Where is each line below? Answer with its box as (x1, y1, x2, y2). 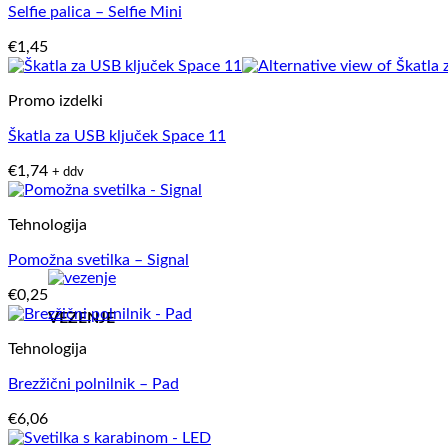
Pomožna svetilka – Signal (8, 251, 189, 268)
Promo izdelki (8, 92, 103, 109)
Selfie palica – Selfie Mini (8, 3, 182, 20)
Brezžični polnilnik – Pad (8, 375, 179, 392)
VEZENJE (48, 310, 115, 327)
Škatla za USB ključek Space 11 (8, 127, 226, 144)
